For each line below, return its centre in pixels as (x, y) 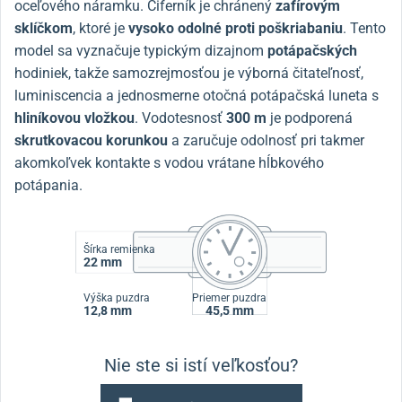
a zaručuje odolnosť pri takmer (268, 140)
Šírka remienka (119, 249)
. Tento (364, 28)
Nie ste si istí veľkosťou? (201, 365)
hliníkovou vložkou (74, 118)
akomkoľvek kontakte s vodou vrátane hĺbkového (169, 162)
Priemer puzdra (230, 298)
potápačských (312, 50)
